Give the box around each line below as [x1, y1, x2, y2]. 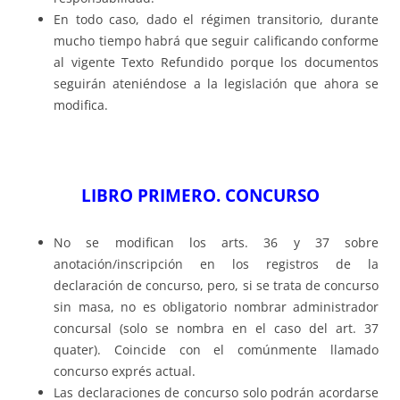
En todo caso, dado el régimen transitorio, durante [54, 11, 379, 29]
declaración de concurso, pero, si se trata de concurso [54, 277, 379, 295]
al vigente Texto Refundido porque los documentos [54, 54, 379, 71]
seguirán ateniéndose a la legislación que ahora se [54, 75, 379, 93]
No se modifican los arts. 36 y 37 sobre [54, 234, 379, 252]
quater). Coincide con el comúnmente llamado [54, 341, 379, 359]
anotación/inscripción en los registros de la [54, 255, 379, 273]
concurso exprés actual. [54, 362, 196, 380]
